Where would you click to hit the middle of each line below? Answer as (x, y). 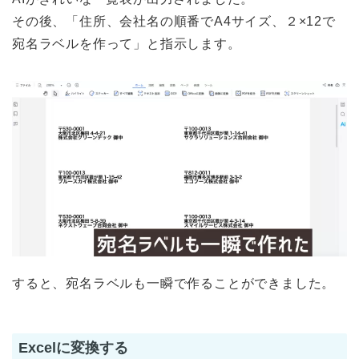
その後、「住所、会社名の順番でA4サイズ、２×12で (174, 21)
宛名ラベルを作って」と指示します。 (127, 43)
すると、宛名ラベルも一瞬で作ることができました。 (174, 284)
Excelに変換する (73, 348)
